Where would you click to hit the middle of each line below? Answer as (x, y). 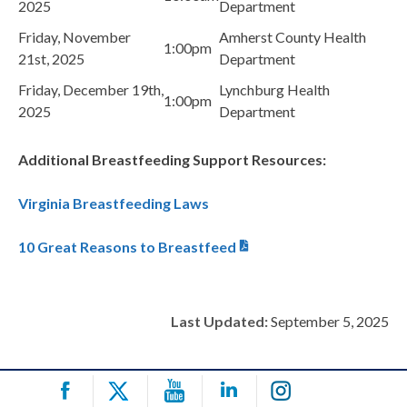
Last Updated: (219, 322)
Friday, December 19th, (91, 90)
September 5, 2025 (328, 322)
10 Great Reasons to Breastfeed (127, 247)
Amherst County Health (293, 37)
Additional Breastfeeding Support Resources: (174, 160)
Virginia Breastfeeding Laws (114, 203)
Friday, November (74, 37)
